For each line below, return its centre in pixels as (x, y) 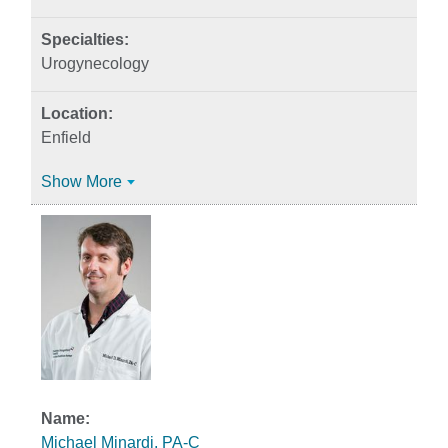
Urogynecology (95, 63)
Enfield (66, 137)
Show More (81, 181)
